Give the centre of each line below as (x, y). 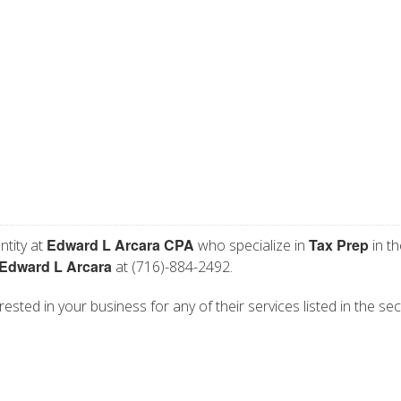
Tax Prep (339, 245)
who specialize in (252, 245)
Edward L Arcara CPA (120, 245)
